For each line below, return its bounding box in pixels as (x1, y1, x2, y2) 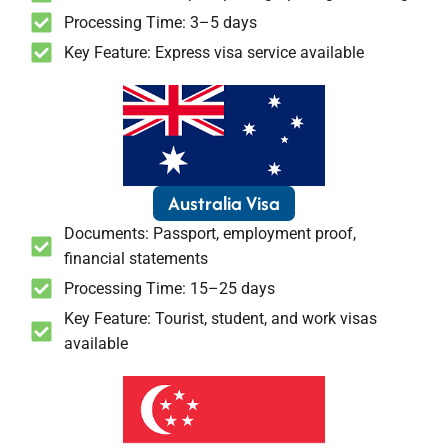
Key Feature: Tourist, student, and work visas (63, 309, 377, 329)
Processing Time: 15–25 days (63, 279, 275, 299)
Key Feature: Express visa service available (63, 43, 364, 63)
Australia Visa (168, 189, 280, 218)
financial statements (63, 249, 208, 269)
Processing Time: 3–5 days (63, 13, 257, 33)
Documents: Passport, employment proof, (63, 224, 356, 244)
